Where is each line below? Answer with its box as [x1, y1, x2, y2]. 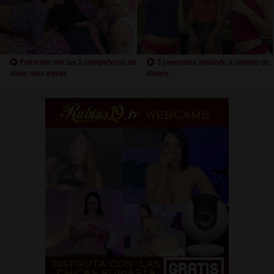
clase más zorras [10, 68, 67, 78]
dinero [147, 68, 169, 78]
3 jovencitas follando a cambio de [154, 57, 270, 67]
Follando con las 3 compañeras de [17, 57, 136, 67]
